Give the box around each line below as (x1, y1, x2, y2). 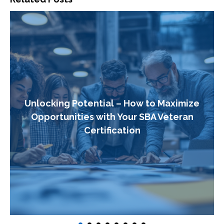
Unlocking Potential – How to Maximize (24, 97, 199, 108)
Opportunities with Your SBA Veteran (30, 111, 193, 122)
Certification (83, 124, 140, 135)
